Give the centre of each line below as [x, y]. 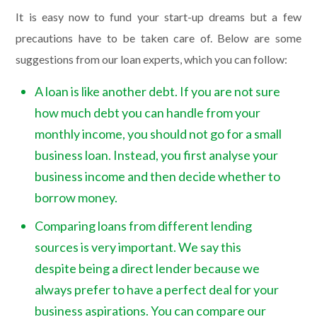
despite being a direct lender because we [148, 269]
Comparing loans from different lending [144, 226]
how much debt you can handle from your [148, 113]
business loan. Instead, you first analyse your [157, 155]
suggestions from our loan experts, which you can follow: [152, 59]
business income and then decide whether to [158, 177]
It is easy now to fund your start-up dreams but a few [158, 17]
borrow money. [76, 198]
